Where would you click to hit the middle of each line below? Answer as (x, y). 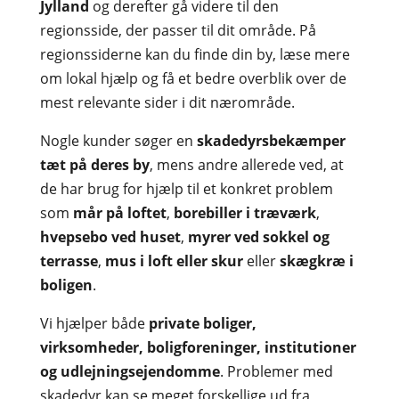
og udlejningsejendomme (130, 371)
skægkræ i (316, 261)
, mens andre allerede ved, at (246, 165)
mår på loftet (119, 213)
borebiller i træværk (244, 213)
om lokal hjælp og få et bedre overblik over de (193, 78)
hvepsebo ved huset (110, 237)
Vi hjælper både (94, 323)
